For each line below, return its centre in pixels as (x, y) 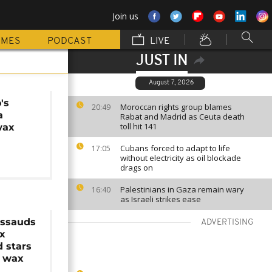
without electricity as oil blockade (181, 158)
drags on (137, 168)
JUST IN (161, 61)
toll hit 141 (138, 126)
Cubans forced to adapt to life (175, 148)
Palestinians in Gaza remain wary (182, 189)
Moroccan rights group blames (176, 107)
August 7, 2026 (171, 83)
